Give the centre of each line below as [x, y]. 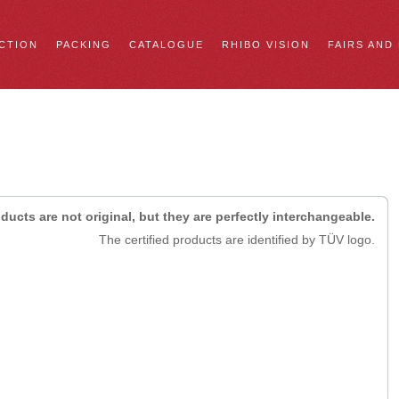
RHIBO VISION [266, 45]
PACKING [84, 45]
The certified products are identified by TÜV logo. [237, 240]
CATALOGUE [167, 45]
